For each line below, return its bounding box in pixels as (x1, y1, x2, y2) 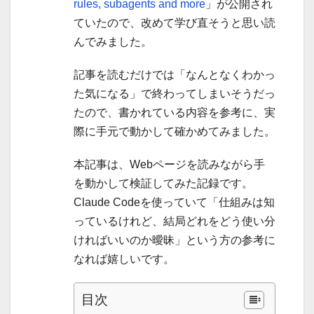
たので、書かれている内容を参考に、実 (74, 107, 275, 119)
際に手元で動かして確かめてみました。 (74, 125, 275, 138)
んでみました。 (74, 36, 152, 48)
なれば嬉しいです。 (74, 253, 175, 266)
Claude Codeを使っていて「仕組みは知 (74, 196, 275, 209)
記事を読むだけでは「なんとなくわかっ (74, 69, 275, 81)
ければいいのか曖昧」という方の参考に (74, 234, 275, 247)
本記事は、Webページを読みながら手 (74, 158, 265, 171)
